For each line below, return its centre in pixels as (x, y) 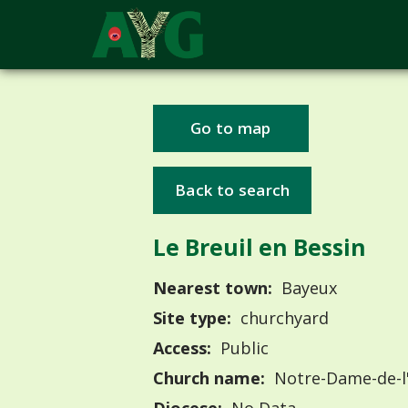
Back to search (233, 189)
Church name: (209, 378)
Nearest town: (213, 288)
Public (242, 348)
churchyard (282, 318)
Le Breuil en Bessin (260, 246)
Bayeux (306, 288)
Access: (182, 348)
